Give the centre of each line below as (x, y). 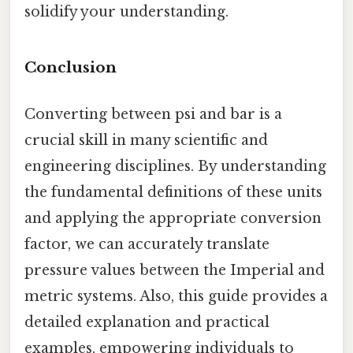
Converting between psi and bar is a (153, 115)
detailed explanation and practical (147, 323)
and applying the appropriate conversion (173, 219)
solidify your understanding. (126, 11)
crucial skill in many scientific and (146, 141)
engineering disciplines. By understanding (175, 167)
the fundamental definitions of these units (173, 193)
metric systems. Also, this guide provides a (176, 297)
